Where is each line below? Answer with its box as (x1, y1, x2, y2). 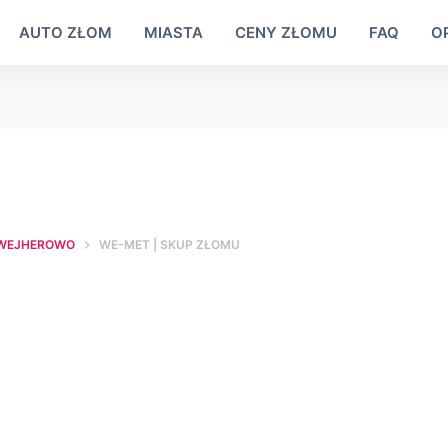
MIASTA (143, 23, 203, 42)
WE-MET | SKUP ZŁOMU (99, 237, 241, 253)
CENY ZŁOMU (234, 23, 337, 42)
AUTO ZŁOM (18, 23, 112, 42)
